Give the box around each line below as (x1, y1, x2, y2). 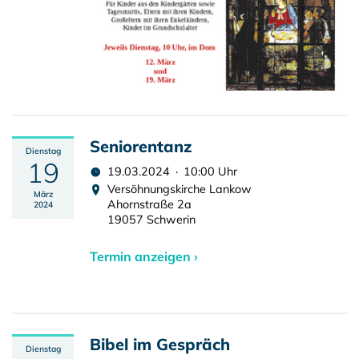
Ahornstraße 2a (107, 197, 192, 212)
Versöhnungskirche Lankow (107, 182, 252, 196)
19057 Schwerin (107, 212, 196, 227)
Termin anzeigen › (90, 248, 198, 264)
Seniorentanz (90, 136, 192, 156)
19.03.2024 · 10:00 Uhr (107, 164, 237, 179)
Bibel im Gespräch (90, 334, 230, 354)
